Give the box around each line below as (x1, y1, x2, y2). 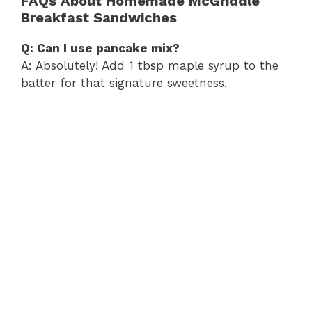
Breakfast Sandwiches (21, 9, 177, 26)
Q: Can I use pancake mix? (21, 41, 180, 56)
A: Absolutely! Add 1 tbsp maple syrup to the (21, 58, 279, 73)
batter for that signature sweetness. (21, 76, 227, 91)
